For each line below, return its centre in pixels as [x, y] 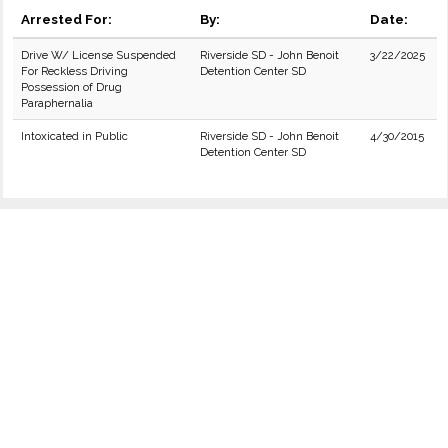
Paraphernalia [57, 103]
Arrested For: [66, 19]
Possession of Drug [71, 87]
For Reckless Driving [74, 71]
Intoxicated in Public [74, 136]
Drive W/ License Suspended [98, 55]
